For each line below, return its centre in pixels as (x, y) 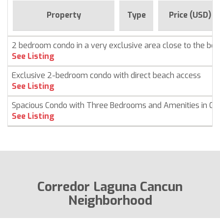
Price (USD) (190, 15)
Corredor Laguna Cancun (110, 187)
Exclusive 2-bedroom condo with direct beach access (106, 75)
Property (64, 15)
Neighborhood (110, 200)
